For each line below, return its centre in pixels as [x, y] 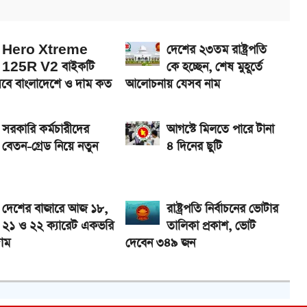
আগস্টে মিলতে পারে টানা [220, 130]
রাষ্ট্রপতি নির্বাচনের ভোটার [222, 209]
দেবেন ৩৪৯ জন [160, 244]
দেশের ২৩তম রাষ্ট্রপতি [217, 50]
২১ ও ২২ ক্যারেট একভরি [58, 226]
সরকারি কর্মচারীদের [46, 130]
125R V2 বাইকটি [48, 67]
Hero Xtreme [45, 50]
